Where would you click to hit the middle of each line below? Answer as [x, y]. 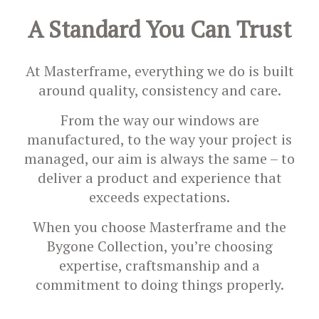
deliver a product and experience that [159, 178]
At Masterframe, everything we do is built [159, 71]
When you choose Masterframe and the [159, 227]
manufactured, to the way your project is [159, 139]
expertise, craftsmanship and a [159, 265]
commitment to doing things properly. [159, 284]
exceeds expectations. [159, 197]
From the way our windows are [159, 120]
